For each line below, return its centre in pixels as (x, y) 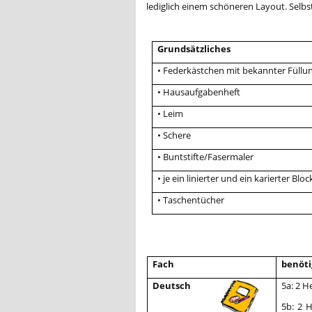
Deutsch (171, 285)
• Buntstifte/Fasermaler (206, 156)
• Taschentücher (191, 200)
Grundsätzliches (194, 48)
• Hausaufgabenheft (199, 92)
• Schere (174, 135)
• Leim (171, 113)
